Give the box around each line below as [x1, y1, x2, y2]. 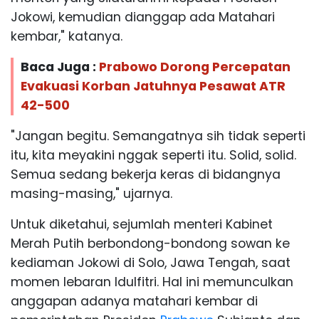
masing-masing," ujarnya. [11, 184, 172, 202]
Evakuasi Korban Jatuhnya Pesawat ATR [21, 77, 286, 95]
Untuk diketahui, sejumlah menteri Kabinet [11, 215, 273, 233]
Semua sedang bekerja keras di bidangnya [11, 165, 281, 183]
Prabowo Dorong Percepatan [99, 58, 291, 75]
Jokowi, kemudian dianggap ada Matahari [11, 8, 275, 26]
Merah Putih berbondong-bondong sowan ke [11, 234, 290, 252]
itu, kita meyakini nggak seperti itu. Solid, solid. [11, 146, 296, 164]
